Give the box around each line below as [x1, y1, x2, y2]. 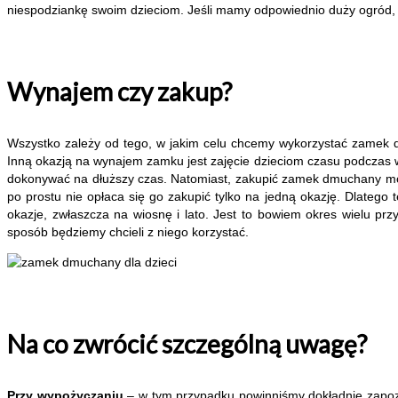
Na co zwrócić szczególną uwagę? [7, 329, 367, 360]
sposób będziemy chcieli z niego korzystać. [7, 225, 249, 240]
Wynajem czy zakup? [7, 76, 232, 107]
